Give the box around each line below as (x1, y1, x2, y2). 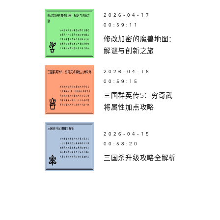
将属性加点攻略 (104, 103, 154, 112)
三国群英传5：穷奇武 (104, 91, 173, 100)
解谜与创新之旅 (104, 46, 154, 55)
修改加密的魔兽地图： (104, 34, 176, 44)
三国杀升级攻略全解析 (104, 153, 176, 163)
